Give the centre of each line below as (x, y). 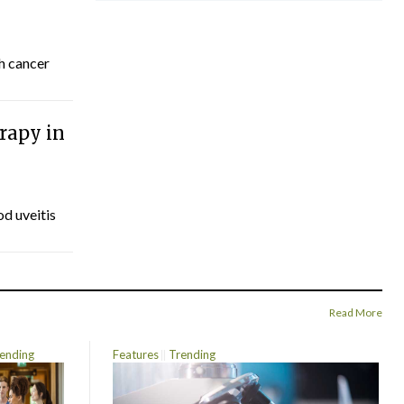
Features (136, 354)
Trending (193, 354)
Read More (356, 313)
